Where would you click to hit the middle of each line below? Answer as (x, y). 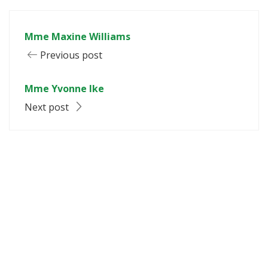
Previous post (71, 55)
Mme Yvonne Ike (64, 88)
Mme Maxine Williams (77, 36)
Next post (48, 107)
